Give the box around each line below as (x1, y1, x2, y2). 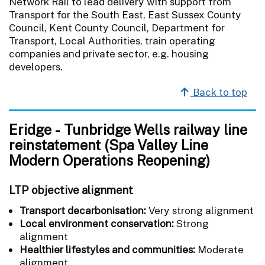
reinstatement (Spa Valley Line (9, 136, 208, 153)
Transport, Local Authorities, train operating (9, 34, 215, 47)
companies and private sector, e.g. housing (9, 47, 209, 60)
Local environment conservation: (20, 217, 174, 230)
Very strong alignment (148, 204, 254, 216)
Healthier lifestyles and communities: (20, 243, 195, 256)
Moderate (195, 243, 244, 256)
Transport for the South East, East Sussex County (9, 8, 241, 21)
